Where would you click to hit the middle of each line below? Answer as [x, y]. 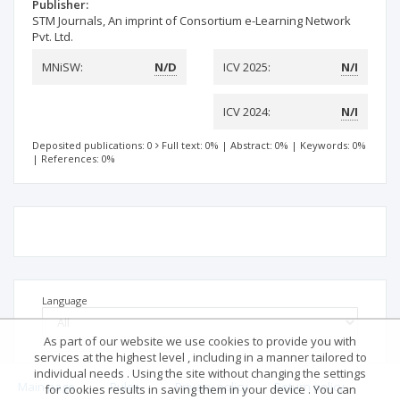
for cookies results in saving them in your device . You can [200, 389]
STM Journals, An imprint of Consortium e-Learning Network [192, 21]
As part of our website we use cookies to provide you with [200, 341]
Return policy [309, 386]
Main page [46, 386]
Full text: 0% [190, 145]
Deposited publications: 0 [92, 145]
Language [65, 300]
